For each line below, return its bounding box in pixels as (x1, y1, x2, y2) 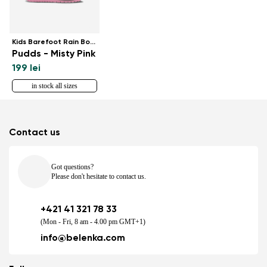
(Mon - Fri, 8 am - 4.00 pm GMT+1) (41, 217, 145, 226)
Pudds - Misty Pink (12, 49, 95, 59)
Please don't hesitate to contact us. (51, 172, 146, 181)
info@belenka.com (41, 233, 125, 243)
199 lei (12, 63, 41, 73)
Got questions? (51, 162, 94, 171)
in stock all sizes (32, 81, 77, 90)
